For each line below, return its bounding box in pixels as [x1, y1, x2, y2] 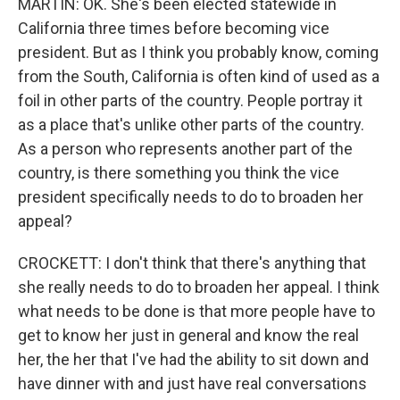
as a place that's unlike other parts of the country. [18, 115, 364, 134]
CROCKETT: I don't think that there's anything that [18, 254, 366, 272]
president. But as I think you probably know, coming [18, 43, 379, 62]
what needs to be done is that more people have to [18, 302, 375, 321]
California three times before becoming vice [18, 19, 329, 37]
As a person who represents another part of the [18, 139, 353, 158]
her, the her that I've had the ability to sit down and [18, 350, 369, 369]
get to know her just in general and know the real [18, 326, 359, 345]
